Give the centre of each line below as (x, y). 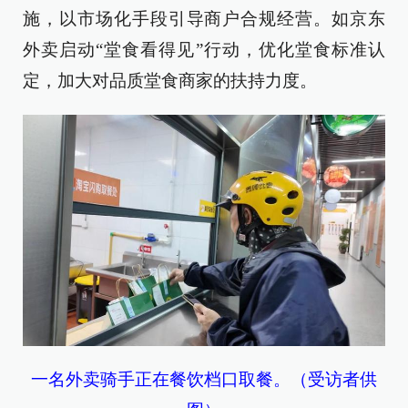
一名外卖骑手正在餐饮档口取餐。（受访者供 (204, 380)
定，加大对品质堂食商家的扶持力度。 (170, 81)
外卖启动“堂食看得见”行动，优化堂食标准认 (204, 50)
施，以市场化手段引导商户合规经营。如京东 (204, 19)
